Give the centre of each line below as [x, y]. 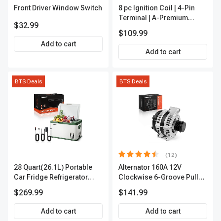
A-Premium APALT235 [154, 187]
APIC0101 [134, 28]
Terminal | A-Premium [153, 18]
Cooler [25, 187]
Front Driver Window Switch [58, 8]
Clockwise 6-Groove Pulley [162, 177]
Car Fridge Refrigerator [51, 177]
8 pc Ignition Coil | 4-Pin [157, 8]
